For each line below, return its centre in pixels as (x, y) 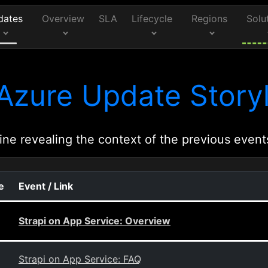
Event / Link (46, 186)
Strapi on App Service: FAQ (80, 259)
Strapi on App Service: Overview (95, 221)
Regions (210, 19)
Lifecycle (152, 19)
